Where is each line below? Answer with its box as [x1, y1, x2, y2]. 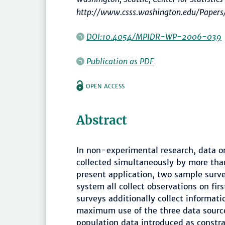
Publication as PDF [86, 56, 154, 67]
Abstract [76, 113, 127, 129]
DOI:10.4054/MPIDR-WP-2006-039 [86, 32, 221, 42]
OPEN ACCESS [86, 83, 125, 90]
